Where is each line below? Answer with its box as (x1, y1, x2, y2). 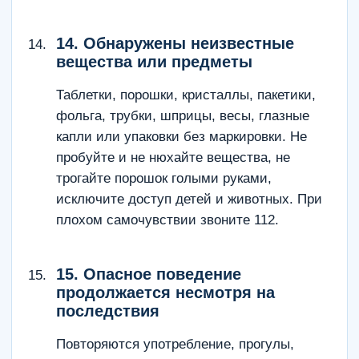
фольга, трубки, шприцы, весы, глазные (56, 108, 309, 123)
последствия (56, 302, 159, 320)
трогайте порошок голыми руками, (56, 171, 272, 186)
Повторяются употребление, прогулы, (56, 337, 294, 352)
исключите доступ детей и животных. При (56, 192, 322, 207)
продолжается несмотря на (56, 284, 275, 301)
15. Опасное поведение (56, 265, 241, 283)
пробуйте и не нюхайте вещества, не (56, 150, 290, 165)
